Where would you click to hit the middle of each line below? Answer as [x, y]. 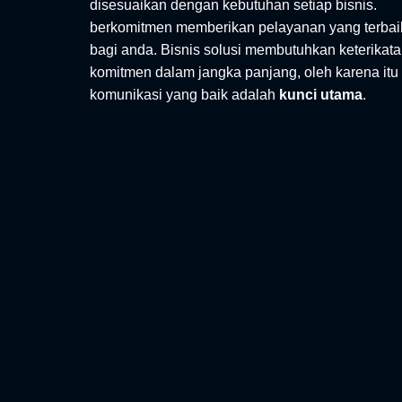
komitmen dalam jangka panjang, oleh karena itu [244, 72]
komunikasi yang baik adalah [184, 94]
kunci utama [321, 94]
